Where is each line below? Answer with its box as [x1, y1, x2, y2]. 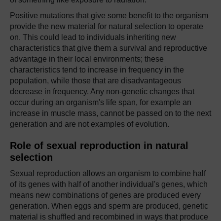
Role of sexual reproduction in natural [10, 140, 188, 151]
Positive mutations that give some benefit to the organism [10, 11, 208, 20]
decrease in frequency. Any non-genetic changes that [10, 87, 194, 96]
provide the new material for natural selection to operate [10, 22, 203, 31]
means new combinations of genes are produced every [10, 191, 201, 199]
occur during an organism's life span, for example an [10, 98, 191, 107]
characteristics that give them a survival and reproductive [10, 44, 207, 52]
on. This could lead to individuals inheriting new [10, 33, 176, 41]
